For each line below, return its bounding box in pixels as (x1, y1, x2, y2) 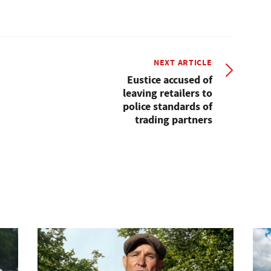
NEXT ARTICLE (154, 56, 212, 68)
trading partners (134, 112, 212, 127)
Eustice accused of (126, 72, 212, 87)
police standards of (122, 99, 212, 114)
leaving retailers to (122, 85, 212, 100)
